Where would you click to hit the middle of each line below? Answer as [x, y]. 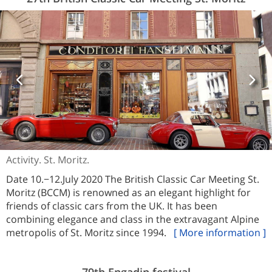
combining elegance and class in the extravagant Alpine [133, 219]
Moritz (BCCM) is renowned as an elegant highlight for [128, 192]
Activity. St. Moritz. [48, 159]
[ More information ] [220, 232]
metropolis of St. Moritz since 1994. [90, 232]
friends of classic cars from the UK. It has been [112, 206]
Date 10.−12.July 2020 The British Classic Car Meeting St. [133, 179]
